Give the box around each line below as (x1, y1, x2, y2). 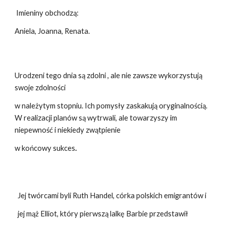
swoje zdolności (15, 83, 66, 92)
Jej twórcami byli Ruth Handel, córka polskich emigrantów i (15, 191, 207, 200)
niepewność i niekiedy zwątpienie (15, 126, 121, 134)
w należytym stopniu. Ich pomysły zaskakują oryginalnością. (15, 101, 208, 110)
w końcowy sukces (15, 144, 76, 152)
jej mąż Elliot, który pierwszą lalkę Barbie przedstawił (15, 209, 189, 218)
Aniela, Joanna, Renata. (15, 27, 90, 35)
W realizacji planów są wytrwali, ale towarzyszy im (15, 114, 178, 122)
